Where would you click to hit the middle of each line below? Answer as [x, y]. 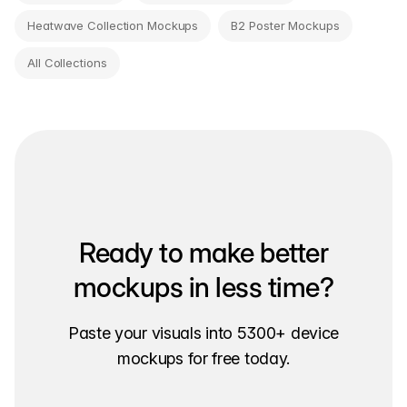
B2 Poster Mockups [285, 25]
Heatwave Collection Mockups [113, 25]
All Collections [67, 62]
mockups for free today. [203, 358]
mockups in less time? [203, 287]
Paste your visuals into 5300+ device [203, 333]
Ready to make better [203, 252]
